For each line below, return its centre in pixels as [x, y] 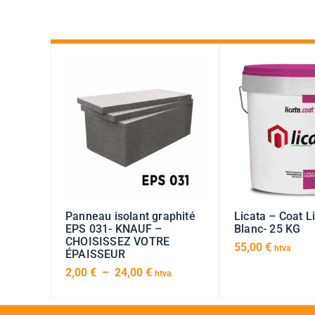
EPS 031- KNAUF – [114, 229]
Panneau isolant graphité [130, 217]
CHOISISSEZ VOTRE [118, 242]
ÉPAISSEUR [95, 255]
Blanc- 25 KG [268, 229]
